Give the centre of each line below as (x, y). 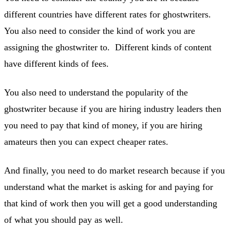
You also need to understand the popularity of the (96, 92)
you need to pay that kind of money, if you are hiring (103, 125)
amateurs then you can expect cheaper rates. (86, 141)
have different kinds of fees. (56, 63)
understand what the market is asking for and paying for (109, 187)
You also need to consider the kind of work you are (100, 31)
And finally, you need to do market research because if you (114, 170)
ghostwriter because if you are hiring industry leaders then (113, 109)
